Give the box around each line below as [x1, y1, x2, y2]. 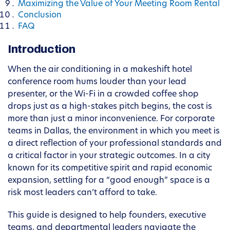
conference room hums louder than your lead [8, 78, 186, 87]
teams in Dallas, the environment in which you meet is [8, 127, 220, 136]
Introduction [8, 43, 75, 56]
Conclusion [18, 11, 62, 20]
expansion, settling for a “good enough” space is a [8, 177, 210, 185]
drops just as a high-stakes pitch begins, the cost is [8, 103, 212, 111]
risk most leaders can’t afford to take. [8, 189, 157, 198]
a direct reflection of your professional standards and [8, 140, 222, 148]
